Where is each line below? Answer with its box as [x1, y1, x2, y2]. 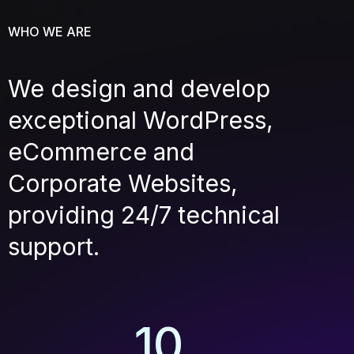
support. [8, 232, 100, 261]
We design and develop [8, 74, 270, 103]
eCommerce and [8, 137, 194, 166]
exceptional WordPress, [8, 106, 273, 134]
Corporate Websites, [8, 169, 238, 198]
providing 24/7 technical [8, 201, 280, 229]
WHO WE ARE [8, 24, 92, 40]
